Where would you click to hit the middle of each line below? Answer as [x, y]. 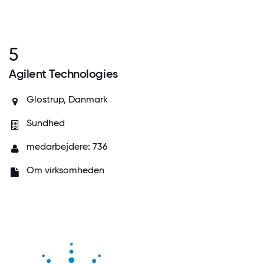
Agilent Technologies [63, 74]
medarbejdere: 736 [67, 147]
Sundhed [46, 123]
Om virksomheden [65, 170]
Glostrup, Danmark [67, 100]
